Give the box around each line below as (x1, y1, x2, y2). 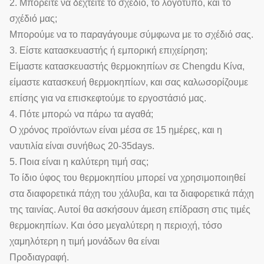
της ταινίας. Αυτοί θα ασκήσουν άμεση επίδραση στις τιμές (9, 204, 250, 215)
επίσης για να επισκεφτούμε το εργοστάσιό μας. (9, 93, 206, 104)
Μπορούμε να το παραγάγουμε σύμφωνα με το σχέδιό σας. (9, 29, 253, 40)
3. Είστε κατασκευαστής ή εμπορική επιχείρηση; (9, 45, 207, 56)
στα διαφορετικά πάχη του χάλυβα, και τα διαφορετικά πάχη (9, 189, 254, 199)
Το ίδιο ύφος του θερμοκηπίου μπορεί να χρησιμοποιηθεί (9, 173, 246, 183)
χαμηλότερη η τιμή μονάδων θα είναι (9, 236, 160, 247)
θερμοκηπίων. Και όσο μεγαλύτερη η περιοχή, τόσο (9, 220, 222, 231)
